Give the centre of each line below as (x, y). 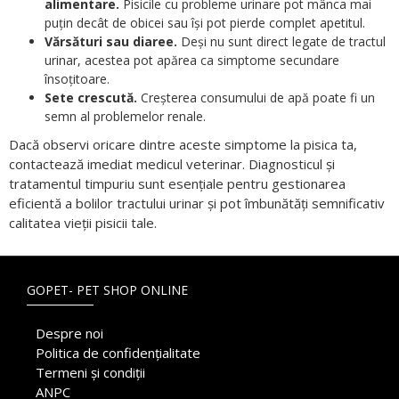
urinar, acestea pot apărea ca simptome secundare (192, 60)
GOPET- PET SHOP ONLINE (107, 290)
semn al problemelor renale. (125, 116)
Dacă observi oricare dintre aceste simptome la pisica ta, (183, 144)
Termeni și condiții (90, 372)
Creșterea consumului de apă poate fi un (256, 97)
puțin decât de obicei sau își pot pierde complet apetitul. (205, 22)
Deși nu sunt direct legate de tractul (281, 41)
